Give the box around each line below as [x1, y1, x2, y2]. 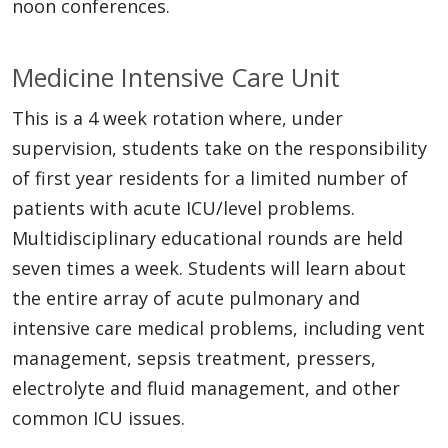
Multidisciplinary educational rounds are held [12, 225, 403, 250]
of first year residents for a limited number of [12, 165, 408, 190]
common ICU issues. [12, 405, 185, 430]
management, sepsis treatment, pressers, [12, 345, 376, 370]
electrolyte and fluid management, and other [12, 375, 400, 400]
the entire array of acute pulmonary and [12, 285, 360, 310]
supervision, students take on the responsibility [12, 135, 427, 160]
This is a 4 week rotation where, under [12, 105, 343, 130]
